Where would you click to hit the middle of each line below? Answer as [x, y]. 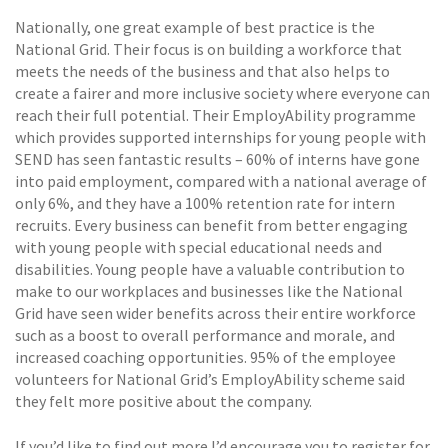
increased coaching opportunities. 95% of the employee [205, 357]
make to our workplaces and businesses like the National [209, 291]
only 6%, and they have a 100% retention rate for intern [205, 203]
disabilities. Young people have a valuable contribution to [210, 269]
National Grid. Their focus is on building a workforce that [208, 49]
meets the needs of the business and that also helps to [202, 71]
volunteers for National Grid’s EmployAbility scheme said [210, 379]
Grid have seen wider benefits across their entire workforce [215, 313]
